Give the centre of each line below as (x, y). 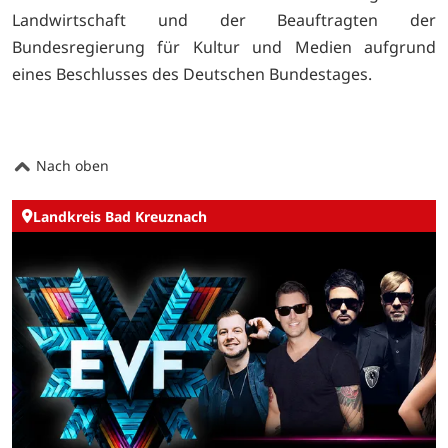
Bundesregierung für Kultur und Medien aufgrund (224, 46)
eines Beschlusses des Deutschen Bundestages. (192, 73)
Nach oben (70, 166)
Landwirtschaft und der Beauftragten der (224, 19)
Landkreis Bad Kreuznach (120, 216)
